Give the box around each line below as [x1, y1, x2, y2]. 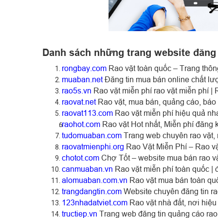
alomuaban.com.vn [62, 175, 127, 184]
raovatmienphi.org [62, 142, 124, 151]
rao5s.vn [62, 86, 91, 95]
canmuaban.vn [62, 164, 113, 173]
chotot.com [62, 153, 99, 162]
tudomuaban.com [62, 130, 122, 140]
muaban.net [62, 74, 103, 84]
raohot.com [62, 119, 100, 128]
